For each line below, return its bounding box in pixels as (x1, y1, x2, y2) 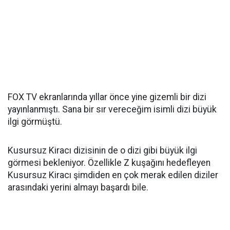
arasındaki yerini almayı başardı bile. (8, 182, 150, 193)
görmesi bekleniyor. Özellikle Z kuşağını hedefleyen (8, 158, 210, 168)
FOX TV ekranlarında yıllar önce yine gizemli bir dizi (8, 92, 206, 103)
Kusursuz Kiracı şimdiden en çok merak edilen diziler (8, 170, 218, 181)
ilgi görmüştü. (8, 117, 62, 127)
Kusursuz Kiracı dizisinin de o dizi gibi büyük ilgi (8, 145, 197, 156)
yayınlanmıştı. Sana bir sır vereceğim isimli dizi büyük (8, 104, 217, 115)
